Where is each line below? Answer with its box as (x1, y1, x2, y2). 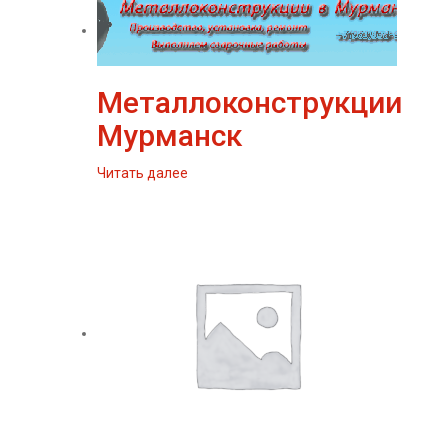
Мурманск (97, 118, 242, 153)
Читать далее (97, 165, 188, 181)
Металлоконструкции (97, 85, 402, 120)
